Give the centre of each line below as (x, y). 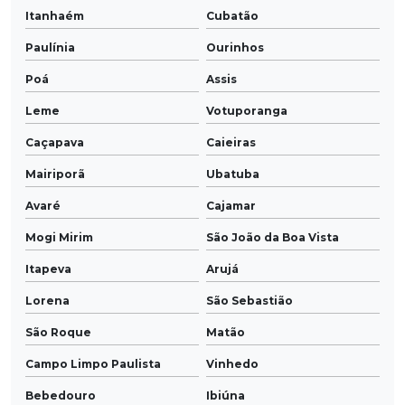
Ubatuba (233, 174)
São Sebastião (250, 301)
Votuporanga (247, 111)
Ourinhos (235, 48)
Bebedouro (61, 396)
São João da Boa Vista (273, 238)
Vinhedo (232, 364)
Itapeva (48, 269)
